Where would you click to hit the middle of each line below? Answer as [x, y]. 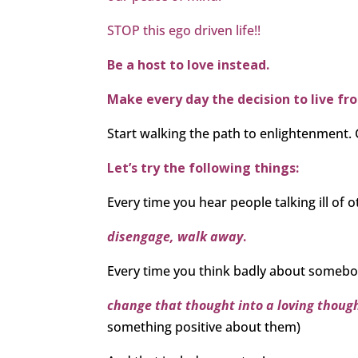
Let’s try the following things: [203, 168]
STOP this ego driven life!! [184, 31]
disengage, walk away [175, 237]
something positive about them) [204, 327]
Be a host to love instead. [189, 65]
